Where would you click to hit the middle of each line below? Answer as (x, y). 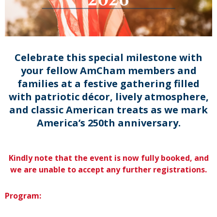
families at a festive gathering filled (108, 84)
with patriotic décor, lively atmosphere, (108, 97)
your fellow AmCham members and (108, 71)
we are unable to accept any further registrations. (108, 170)
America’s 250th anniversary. (108, 123)
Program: (23, 196)
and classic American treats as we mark (108, 110)
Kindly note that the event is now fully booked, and (108, 158)
